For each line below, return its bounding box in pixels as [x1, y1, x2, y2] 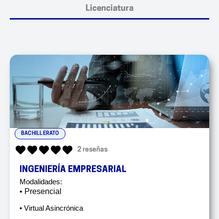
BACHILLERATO [21, 131, 59, 136]
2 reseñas [77, 146, 108, 153]
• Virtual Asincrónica [20, 204, 83, 212]
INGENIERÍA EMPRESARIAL [20, 165, 127, 175]
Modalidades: [20, 177, 62, 186]
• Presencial [20, 187, 62, 196]
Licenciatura [85, 4, 133, 13]
